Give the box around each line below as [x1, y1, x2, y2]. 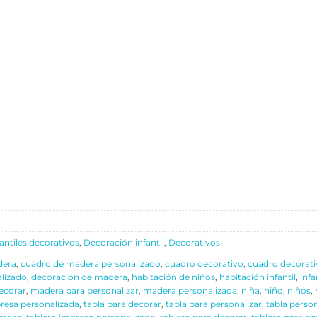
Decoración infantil [83, 237, 164, 248]
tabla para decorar [83, 299, 161, 310]
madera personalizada [143, 285, 237, 296]
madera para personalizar [30, 285, 139, 296]
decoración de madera [31, 272, 127, 283]
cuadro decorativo [165, 258, 243, 270]
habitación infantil [219, 272, 296, 283]
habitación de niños [132, 272, 215, 283]
